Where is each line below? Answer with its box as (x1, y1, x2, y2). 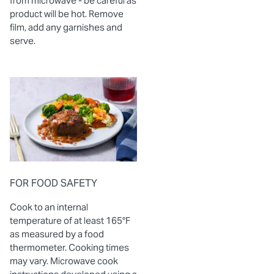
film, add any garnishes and (10, 21, 122, 33)
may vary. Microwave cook (10, 255, 118, 267)
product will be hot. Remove (10, 7, 124, 20)
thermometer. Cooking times (10, 242, 129, 254)
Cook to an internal (10, 201, 88, 213)
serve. (10, 34, 35, 46)
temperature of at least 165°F (10, 215, 130, 227)
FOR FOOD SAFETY (10, 177, 97, 190)
